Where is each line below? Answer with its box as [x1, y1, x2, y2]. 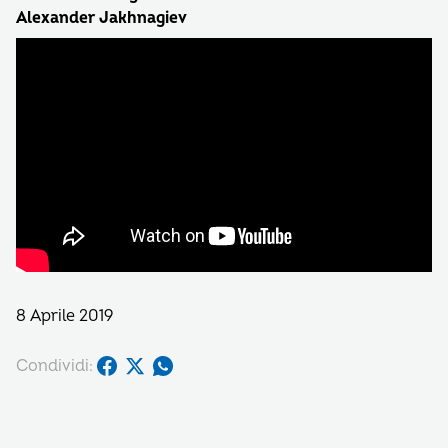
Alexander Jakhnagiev [16, 8, 187, 28]
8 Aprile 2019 [16, 306, 113, 326]
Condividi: [16, 355, 93, 376]
